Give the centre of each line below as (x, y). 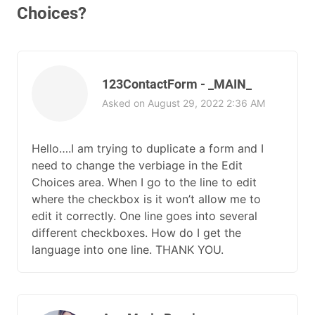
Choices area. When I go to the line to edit (144, 182)
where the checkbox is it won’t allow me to (146, 199)
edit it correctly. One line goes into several (144, 216)
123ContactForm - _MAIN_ (177, 84)
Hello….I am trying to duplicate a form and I (148, 148)
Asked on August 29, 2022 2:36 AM (184, 103)
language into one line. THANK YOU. (128, 250)
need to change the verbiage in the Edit (137, 165)
